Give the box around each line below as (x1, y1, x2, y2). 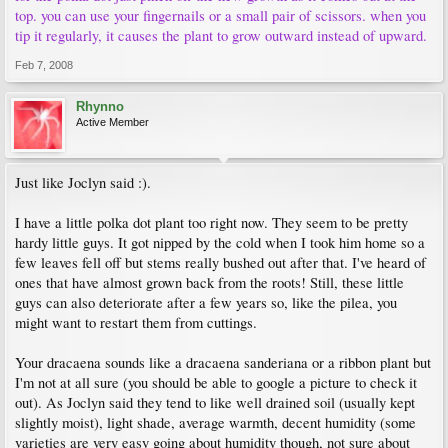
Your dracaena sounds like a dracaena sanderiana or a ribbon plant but (15, 353, 431, 372)
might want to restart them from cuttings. (15, 313, 257, 332)
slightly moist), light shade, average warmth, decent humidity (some (15, 413, 416, 432)
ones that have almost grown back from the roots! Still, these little (15, 273, 404, 292)
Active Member (76, 116, 149, 128)
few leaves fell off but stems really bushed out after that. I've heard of (15, 253, 426, 272)
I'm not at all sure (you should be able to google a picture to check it (15, 373, 417, 392)
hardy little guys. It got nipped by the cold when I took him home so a (15, 233, 425, 252)
